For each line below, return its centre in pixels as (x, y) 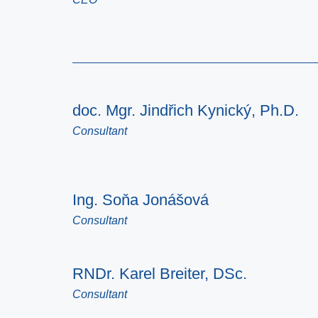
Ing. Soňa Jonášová (141, 200)
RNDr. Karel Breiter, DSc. (160, 274)
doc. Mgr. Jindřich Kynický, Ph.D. (186, 110)
